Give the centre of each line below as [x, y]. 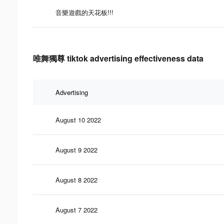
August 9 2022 [76, 149]
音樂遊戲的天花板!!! [84, 12]
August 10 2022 [78, 119]
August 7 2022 [76, 209]
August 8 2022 [76, 179]
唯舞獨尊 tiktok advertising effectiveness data [118, 58]
